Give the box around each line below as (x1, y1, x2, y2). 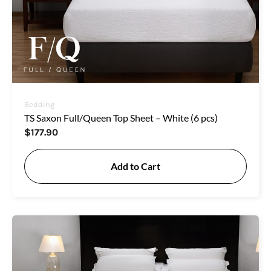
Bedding (24, 100, 54, 109)
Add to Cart (111, 160, 160, 172)
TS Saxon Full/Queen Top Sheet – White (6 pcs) (24, 112, 218, 124)
